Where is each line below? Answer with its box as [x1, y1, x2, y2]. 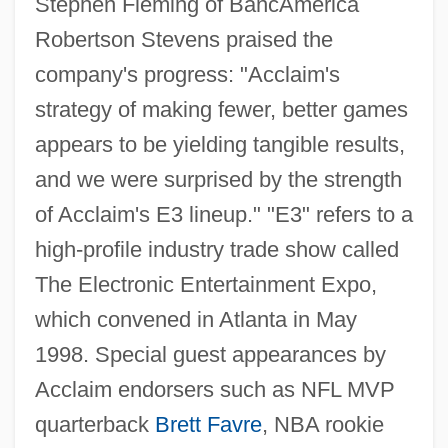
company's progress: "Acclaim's [34, 62, 340, 88]
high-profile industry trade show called [34, 237, 399, 263]
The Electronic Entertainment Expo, [34, 272, 377, 298]
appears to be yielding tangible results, [34, 132, 405, 158]
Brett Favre [154, 412, 262, 438]
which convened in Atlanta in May [34, 307, 357, 333]
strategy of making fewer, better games [34, 97, 408, 123]
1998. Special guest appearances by [34, 342, 386, 368]
